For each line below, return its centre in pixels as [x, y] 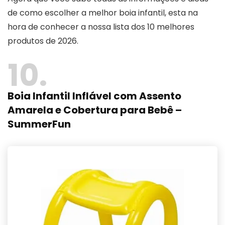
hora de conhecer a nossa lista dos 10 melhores [101, 27]
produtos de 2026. [43, 41]
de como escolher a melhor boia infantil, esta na [103, 13]
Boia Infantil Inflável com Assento [94, 96]
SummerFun [39, 124]
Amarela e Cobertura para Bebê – [95, 110]
